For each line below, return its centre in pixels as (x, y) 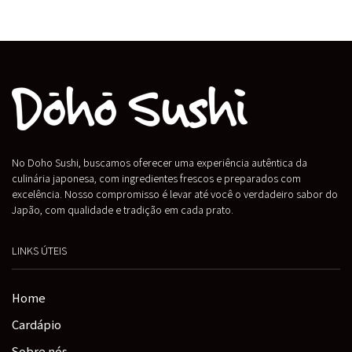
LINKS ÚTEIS (39, 251)
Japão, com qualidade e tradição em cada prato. (123, 210)
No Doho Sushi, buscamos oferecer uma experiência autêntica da (159, 163)
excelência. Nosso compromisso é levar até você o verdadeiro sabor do (175, 194)
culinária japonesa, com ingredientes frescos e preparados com (156, 178)
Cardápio (37, 324)
